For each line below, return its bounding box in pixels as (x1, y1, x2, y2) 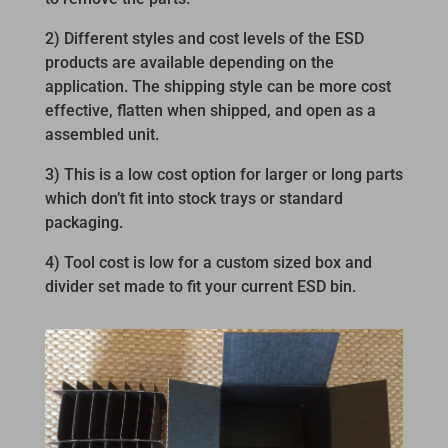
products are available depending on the (44, 53, 334, 73)
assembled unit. (44, 125, 159, 145)
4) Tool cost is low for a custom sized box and (44, 253, 372, 273)
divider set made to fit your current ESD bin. (44, 277, 356, 297)
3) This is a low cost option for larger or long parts (44, 165, 403, 185)
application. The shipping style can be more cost (44, 77, 391, 97)
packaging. (44, 213, 123, 233)
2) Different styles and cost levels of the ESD (44, 29, 364, 49)
